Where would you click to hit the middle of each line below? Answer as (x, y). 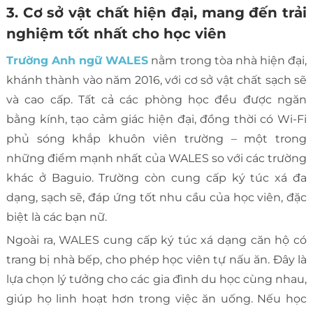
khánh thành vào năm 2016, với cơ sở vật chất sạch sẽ (156, 80)
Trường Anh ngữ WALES (77, 60)
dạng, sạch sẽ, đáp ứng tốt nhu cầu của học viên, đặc (156, 197)
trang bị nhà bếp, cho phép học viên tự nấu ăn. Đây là (156, 259)
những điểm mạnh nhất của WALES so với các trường (156, 158)
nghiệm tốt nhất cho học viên (116, 33)
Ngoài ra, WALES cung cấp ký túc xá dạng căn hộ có (156, 240)
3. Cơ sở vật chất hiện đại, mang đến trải (156, 12)
